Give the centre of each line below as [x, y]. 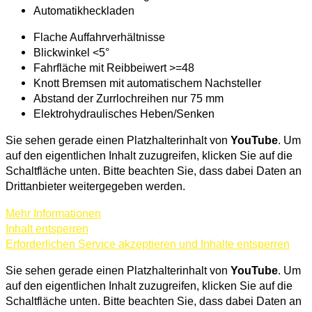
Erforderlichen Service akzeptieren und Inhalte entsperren [148, 243]
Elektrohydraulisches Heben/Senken [124, 114]
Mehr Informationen [53, 213]
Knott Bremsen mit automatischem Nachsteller [147, 83]
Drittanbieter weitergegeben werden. [95, 186]
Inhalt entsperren [47, 228]
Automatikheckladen [84, 10]
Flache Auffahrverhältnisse [99, 37]
